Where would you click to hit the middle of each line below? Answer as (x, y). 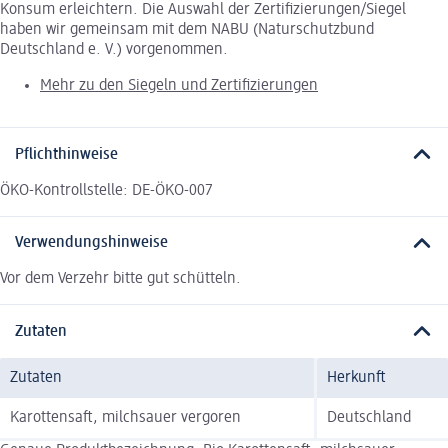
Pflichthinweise (66, 154)
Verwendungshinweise (91, 243)
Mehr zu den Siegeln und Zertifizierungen (179, 86)
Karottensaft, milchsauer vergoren (125, 417)
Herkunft (356, 377)
